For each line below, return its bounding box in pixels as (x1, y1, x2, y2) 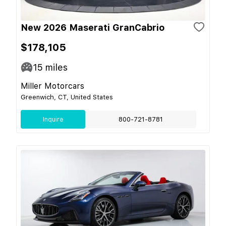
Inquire (42, 115, 64, 123)
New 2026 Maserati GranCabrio (21, 22, 164, 33)
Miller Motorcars (21, 81, 84, 91)
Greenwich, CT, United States (21, 93, 113, 101)
